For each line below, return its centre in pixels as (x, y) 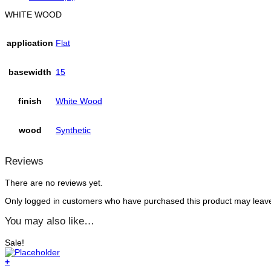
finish (30, 101)
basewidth (30, 72)
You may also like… (50, 221)
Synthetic (73, 130)
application (30, 43)
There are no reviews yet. (54, 182)
